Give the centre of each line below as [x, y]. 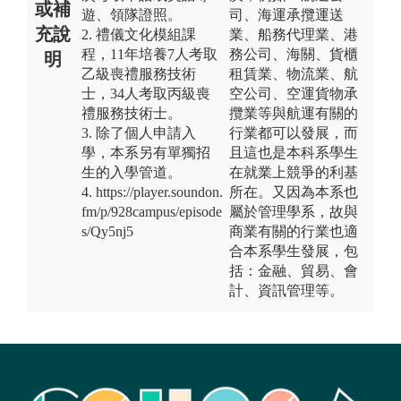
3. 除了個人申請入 [139, 132]
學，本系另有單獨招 [146, 152]
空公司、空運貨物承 [294, 93]
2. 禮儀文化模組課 [139, 34]
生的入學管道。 [132, 172]
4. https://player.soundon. [152, 192]
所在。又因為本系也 [294, 192]
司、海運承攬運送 [286, 14]
